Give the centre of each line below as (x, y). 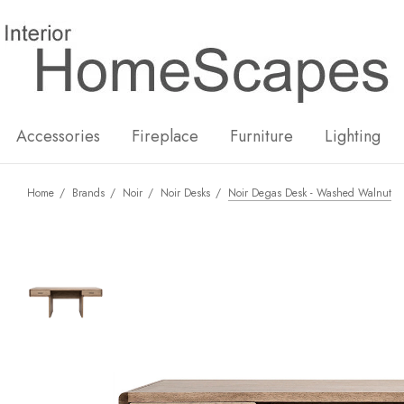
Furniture (262, 136)
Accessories (58, 136)
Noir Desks (185, 193)
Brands (88, 193)
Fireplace (165, 136)
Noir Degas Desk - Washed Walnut (310, 193)
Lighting (353, 136)
